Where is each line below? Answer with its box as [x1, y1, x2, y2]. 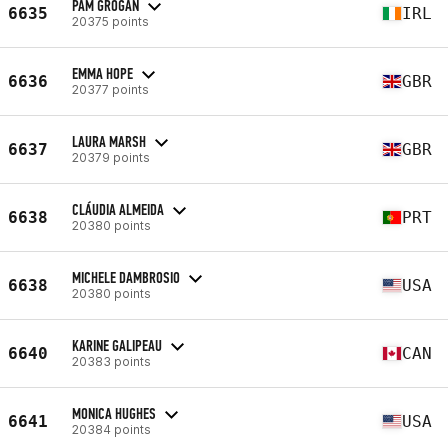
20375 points [72, 13, 149, 29]
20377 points [72, 81, 149, 97]
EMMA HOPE [72, 63, 133, 83]
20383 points [72, 353, 151, 369]
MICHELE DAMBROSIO [72, 267, 180, 287]
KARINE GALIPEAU [72, 335, 162, 355]
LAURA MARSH [72, 131, 146, 151]
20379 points [72, 149, 150, 165]
